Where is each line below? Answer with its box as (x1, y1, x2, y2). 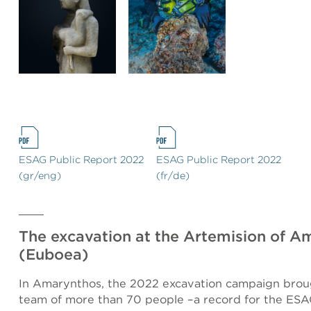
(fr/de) (156, 169, 190, 181)
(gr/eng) (19, 169, 61, 181)
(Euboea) (19, 245, 89, 263)
